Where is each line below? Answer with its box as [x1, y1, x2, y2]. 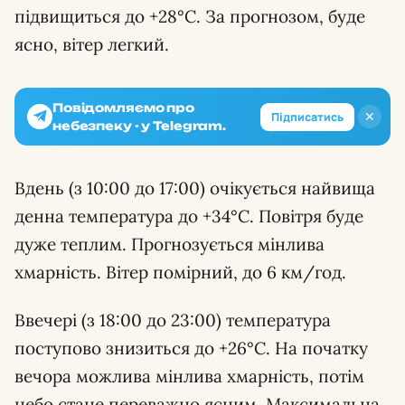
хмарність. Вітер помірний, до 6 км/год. [14, 261, 346, 283]
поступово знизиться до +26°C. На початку [14, 337, 368, 359]
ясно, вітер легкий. [14, 33, 169, 55]
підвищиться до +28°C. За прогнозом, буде [14, 5, 365, 27]
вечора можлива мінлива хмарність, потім [14, 365, 364, 387]
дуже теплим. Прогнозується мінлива [14, 233, 325, 255]
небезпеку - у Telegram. [52, 118, 227, 133]
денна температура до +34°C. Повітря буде [14, 205, 363, 227]
